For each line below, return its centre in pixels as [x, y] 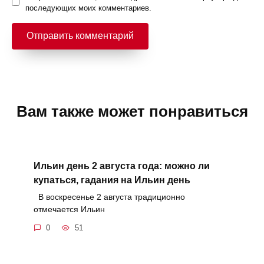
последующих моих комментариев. [88, 8]
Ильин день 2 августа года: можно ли [121, 166]
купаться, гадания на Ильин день [112, 180]
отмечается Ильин [69, 209]
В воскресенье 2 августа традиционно [109, 197]
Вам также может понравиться [132, 111]
